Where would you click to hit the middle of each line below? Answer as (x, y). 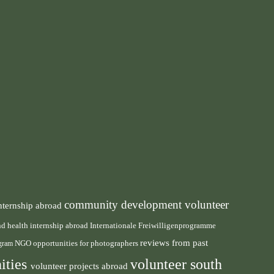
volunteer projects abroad (80, 266)
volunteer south (176, 264)
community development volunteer (146, 205)
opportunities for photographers (87, 243)
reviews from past (174, 243)
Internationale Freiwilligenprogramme (153, 226)
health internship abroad (49, 225)
